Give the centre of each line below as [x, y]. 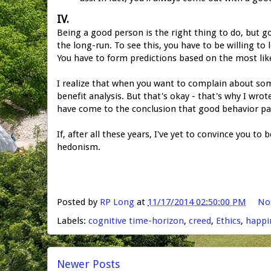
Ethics [228, 220]
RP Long [117, 202]
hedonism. [79, 147]
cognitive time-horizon [136, 220]
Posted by [78, 202]
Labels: [73, 220]
